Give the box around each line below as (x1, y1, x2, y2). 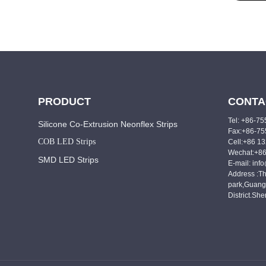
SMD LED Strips (37, 155, 99, 164)
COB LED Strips (37, 137, 96, 146)
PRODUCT (37, 96, 91, 107)
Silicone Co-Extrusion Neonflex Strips (37, 119, 178, 129)
